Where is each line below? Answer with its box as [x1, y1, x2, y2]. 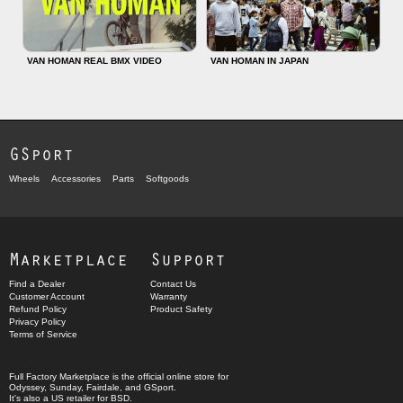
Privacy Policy [9, 317, 66, 327]
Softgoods [146, 174, 189, 184]
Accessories [51, 174, 101, 184]
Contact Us [150, 279, 196, 290]
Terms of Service [9, 329, 77, 340]
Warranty [150, 291, 187, 302]
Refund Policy [9, 304, 67, 315]
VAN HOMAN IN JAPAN [210, 56, 309, 67]
